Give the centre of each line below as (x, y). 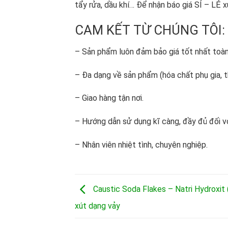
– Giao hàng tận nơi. (109, 98)
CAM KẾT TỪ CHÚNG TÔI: (150, 30)
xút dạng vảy (97, 206)
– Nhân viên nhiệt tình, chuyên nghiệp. (141, 145)
